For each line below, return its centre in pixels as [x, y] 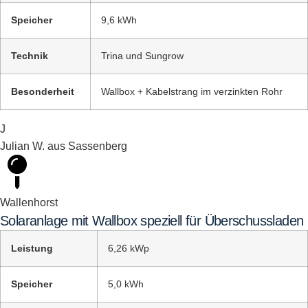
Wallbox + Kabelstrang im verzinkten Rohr [192, 91]
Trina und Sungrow [142, 56]
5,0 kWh [126, 284]
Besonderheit [43, 91]
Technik [30, 56]
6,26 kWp [129, 248]
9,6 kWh [119, 20]
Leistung [32, 248]
